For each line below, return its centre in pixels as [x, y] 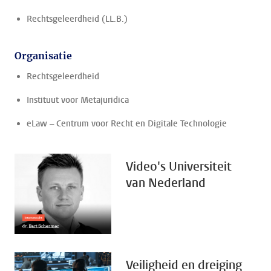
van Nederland [166, 183]
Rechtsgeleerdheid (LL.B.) [77, 19]
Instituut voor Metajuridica [78, 100]
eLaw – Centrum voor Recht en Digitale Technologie [127, 124]
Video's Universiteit [179, 167]
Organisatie [43, 56]
